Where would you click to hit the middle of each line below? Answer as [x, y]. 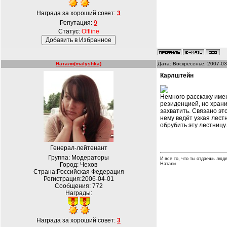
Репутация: [77, 23]
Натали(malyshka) [79, 64]
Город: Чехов [79, 165]
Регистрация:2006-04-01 [79, 179]
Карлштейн [177, 75]
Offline [90, 31]
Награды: [79, 193]
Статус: [70, 31]
